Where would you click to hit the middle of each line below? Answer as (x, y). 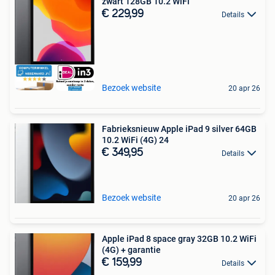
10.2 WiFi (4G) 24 (135, 140)
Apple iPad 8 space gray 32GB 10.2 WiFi (179, 238)
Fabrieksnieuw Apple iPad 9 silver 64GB (179, 129)
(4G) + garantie (131, 250)
